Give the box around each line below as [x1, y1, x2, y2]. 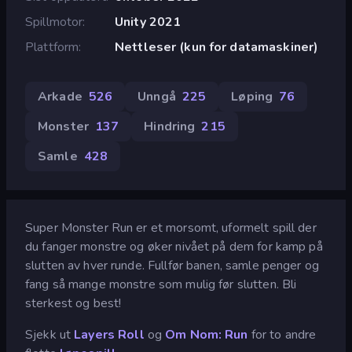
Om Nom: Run [165, 325, 248, 343]
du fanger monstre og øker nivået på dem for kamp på [25, 237, 323, 255]
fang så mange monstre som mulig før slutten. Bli [25, 275, 297, 293]
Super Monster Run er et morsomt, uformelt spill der [25, 218, 317, 236]
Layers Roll [74, 325, 145, 343]
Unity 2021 [114, 13, 181, 31]
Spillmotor [25, 13, 83, 31]
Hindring [144, 117, 196, 135]
